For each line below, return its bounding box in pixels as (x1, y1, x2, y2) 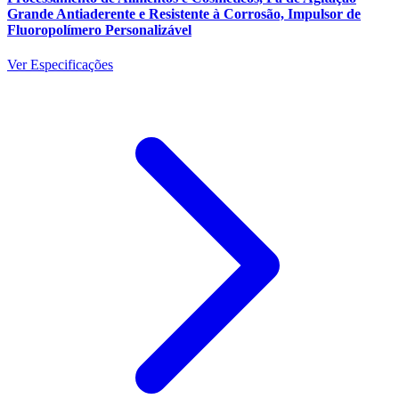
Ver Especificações (7, 56, 113, 72)
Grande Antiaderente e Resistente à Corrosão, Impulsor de (7, 5, 361, 21)
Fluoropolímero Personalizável (7, 21, 191, 37)
